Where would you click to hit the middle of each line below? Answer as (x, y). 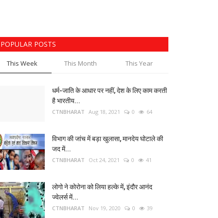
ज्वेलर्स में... (65, 197)
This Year (139, 63)
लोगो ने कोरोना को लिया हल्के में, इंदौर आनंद (102, 187)
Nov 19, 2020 (105, 208)
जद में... (62, 149)
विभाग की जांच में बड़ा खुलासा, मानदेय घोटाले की (108, 139)
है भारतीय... (66, 101)
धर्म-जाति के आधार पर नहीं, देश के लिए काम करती (109, 91)
